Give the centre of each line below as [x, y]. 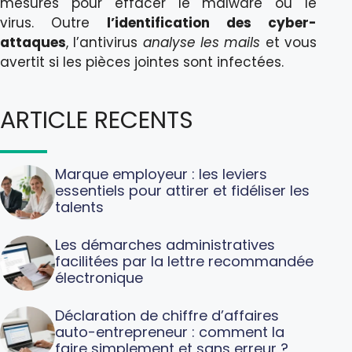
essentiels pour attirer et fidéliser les [182, 190]
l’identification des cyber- [212, 23]
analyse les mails [202, 43]
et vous [289, 43]
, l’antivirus [104, 43]
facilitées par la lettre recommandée [184, 261]
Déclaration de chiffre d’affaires [167, 315]
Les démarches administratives [165, 244]
